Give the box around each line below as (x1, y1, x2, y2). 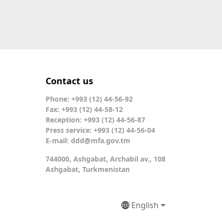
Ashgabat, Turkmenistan (46, 165, 130, 174)
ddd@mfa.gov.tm (71, 136, 130, 146)
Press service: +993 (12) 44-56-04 (46, 125, 155, 135)
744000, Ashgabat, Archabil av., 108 (46, 154, 166, 164)
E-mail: (46, 136, 71, 146)
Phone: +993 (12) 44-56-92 (46, 94, 133, 104)
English (131, 200, 159, 211)
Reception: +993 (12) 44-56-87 (46, 115, 145, 125)
